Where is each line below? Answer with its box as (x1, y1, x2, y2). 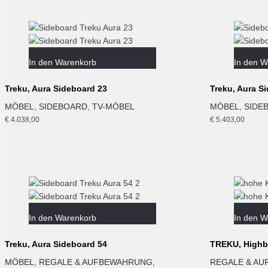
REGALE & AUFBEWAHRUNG (39, 257, 153, 267)
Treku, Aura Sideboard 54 (5, 239, 107, 249)
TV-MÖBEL (92, 101, 135, 111)
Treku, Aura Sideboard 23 (5, 83, 107, 93)
